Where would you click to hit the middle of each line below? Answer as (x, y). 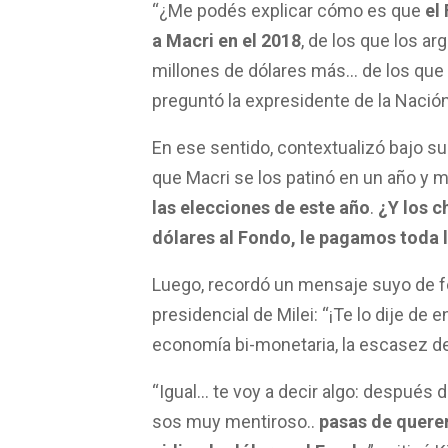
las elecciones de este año (261, 215)
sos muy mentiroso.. (235, 429)
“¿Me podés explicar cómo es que (288, 18)
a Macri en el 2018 (226, 48)
